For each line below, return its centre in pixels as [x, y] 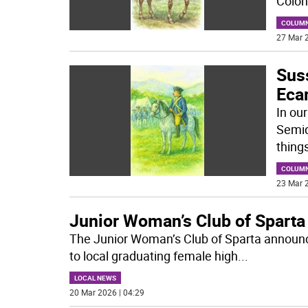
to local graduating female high [153, 256]
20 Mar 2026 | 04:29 [107, 292]
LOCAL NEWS [95, 278]
